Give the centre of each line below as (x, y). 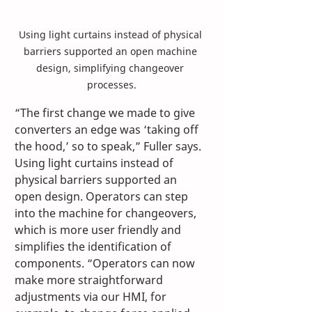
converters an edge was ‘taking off (108, 130)
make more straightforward (90, 280)
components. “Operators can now (106, 264)
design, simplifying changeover (111, 68)
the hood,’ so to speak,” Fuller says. (109, 147)
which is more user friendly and (99, 230)
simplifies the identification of (94, 247)
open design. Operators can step (103, 197)
